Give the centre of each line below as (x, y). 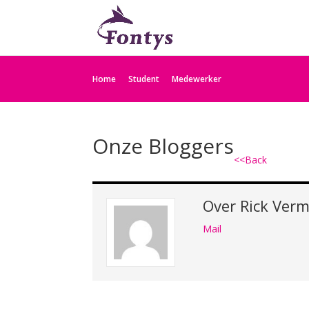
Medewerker (197, 79)
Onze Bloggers (163, 146)
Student (144, 79)
